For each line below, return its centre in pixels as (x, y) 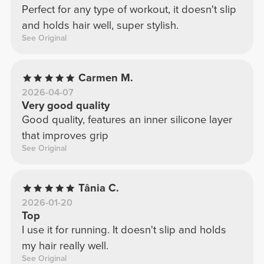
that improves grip (65, 136)
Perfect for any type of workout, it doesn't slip (129, 10)
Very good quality (65, 106)
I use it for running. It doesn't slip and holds (124, 230)
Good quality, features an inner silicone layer (127, 120)
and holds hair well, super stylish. (100, 26)
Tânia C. (99, 188)
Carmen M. (106, 78)
